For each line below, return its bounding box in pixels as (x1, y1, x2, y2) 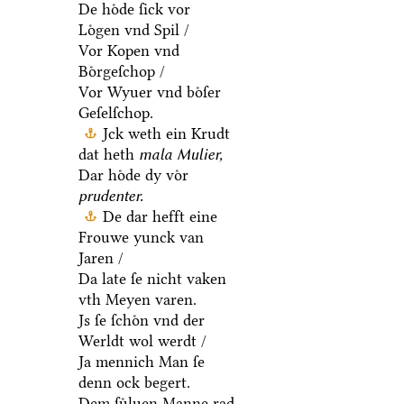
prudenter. (78, 186, 143, 205)
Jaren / (78, 248, 124, 267)
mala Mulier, (138, 144, 223, 163)
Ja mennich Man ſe (78, 352, 205, 371)
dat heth (78, 144, 139, 163)
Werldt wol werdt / (78, 331, 207, 350)
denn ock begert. (78, 372, 190, 391)
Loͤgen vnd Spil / (78, 20, 189, 39)
